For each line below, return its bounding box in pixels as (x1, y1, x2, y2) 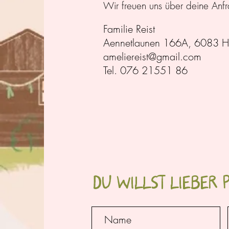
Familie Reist (103, 22, 155, 36)
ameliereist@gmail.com (103, 50, 201, 63)
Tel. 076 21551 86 (103, 63, 191, 77)
